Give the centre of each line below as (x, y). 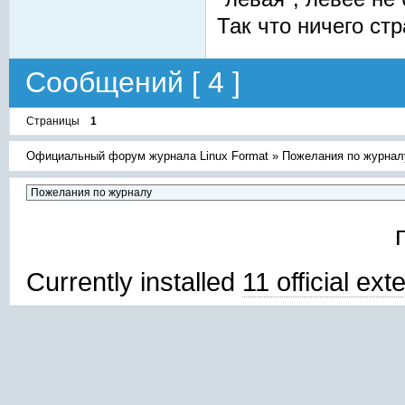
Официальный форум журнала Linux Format (148, 155)
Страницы (53, 121)
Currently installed (134, 282)
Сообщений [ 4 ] (133, 83)
